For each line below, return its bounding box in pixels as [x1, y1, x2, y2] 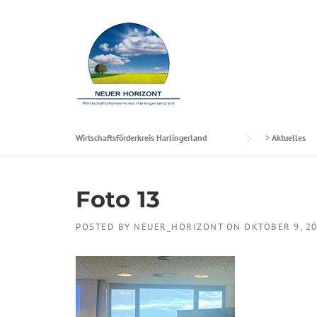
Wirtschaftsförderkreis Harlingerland [76, 132, 207, 143]
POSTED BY [76, 221, 134, 233]
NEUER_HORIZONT [134, 221, 223, 233]
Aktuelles [272, 132, 306, 143]
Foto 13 [76, 185, 161, 213]
